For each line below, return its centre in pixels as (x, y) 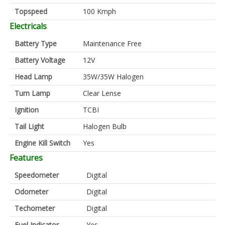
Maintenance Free (112, 43)
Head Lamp (33, 76)
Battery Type (36, 43)
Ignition (27, 109)
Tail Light (29, 126)
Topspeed (31, 11)
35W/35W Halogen (113, 76)
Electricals (28, 26)
